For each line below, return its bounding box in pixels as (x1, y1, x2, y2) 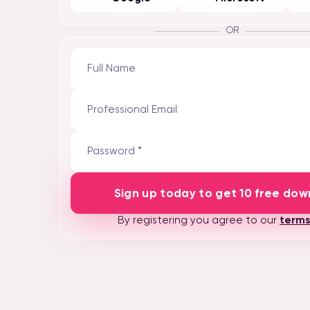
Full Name (87, 62, 136, 73)
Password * (87, 145, 143, 156)
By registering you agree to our (118, 215, 280, 226)
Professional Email (87, 104, 178, 115)
